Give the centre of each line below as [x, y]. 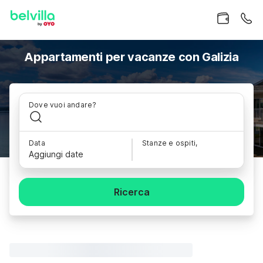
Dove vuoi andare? [63, 105]
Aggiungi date [56, 154]
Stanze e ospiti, [170, 143]
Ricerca [131, 192]
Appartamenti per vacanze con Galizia [131, 57]
